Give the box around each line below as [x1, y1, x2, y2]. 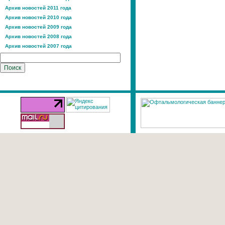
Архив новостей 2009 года [5, 24, 72, 30]
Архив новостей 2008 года [5, 34, 72, 39]
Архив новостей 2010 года [5, 15, 72, 20]
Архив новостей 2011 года [5, 5, 71, 11]
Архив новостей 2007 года [5, 43, 72, 49]
